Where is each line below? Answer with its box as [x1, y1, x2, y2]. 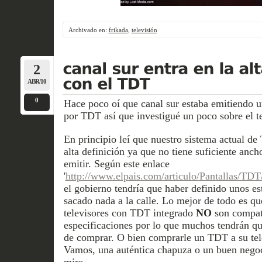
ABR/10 [27, 77, 46, 85]
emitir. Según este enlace [63, 157, 170, 170]
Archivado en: [68, 26, 109, 33]
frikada [108, 26, 128, 33]
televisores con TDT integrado [63, 206, 196, 219]
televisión [131, 26, 157, 33]
